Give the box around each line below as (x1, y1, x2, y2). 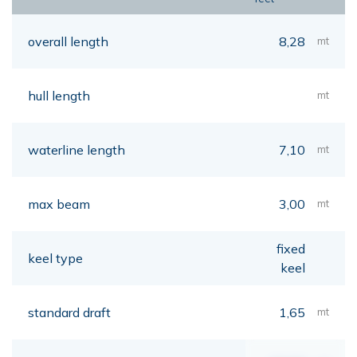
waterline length (28, 141, 125, 158)
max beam (28, 195, 90, 212)
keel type (28, 249, 83, 266)
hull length (28, 87, 90, 104)
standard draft (28, 304, 111, 320)
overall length (28, 33, 108, 49)
